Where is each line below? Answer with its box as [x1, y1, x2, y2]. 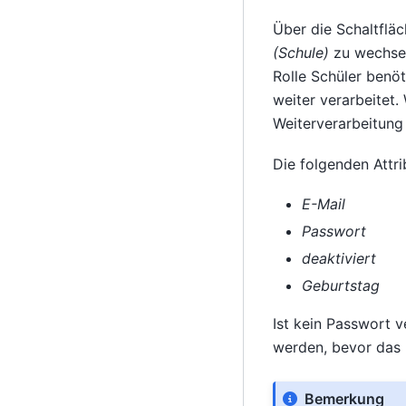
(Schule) [272, 43, 329, 63]
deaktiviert [301, 248, 376, 267]
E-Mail [301, 194, 345, 213]
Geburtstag [301, 275, 380, 295]
